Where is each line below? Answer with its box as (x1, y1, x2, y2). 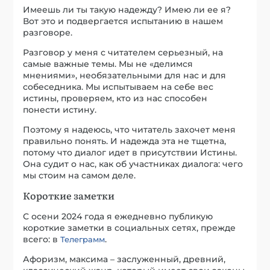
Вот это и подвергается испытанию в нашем (23, 16, 224, 27)
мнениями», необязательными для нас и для (23, 70, 227, 81)
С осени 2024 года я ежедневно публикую (23, 211, 213, 222)
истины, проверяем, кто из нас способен (23, 93, 208, 104)
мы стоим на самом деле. (23, 170, 136, 181)
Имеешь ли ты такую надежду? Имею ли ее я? (23, 4, 231, 16)
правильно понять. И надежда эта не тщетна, (23, 136, 227, 147)
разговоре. (23, 27, 73, 39)
